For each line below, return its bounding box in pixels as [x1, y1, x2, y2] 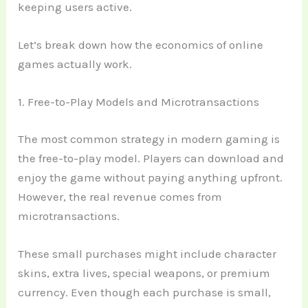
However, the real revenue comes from [18, 189, 223, 203]
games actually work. [18, 57, 133, 71]
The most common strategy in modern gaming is [18, 131, 280, 146]
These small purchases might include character [18, 247, 277, 261]
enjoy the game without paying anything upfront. [18, 170, 283, 184]
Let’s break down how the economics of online [18, 38, 264, 52]
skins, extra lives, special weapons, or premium [18, 266, 271, 280]
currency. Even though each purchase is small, [18, 285, 272, 300]
